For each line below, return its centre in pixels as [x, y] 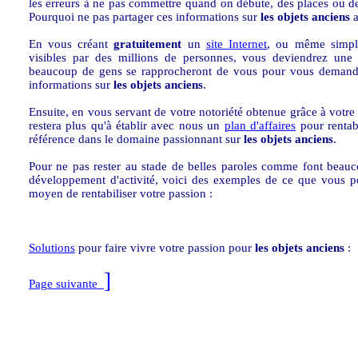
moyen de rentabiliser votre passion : [120, 193]
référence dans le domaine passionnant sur [136, 139]
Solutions [52, 248]
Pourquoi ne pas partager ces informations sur [144, 17]
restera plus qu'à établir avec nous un [126, 125]
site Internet [237, 44]
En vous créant [71, 44]
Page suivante [63, 284]
